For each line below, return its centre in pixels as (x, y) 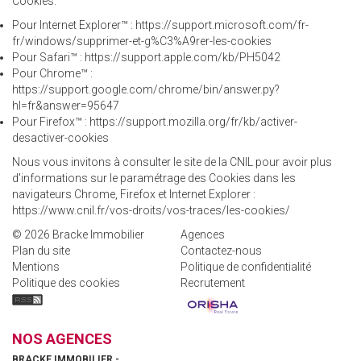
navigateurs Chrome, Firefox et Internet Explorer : (134, 194)
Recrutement (213, 283)
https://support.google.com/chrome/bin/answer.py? (146, 89)
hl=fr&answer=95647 (66, 106)
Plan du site (41, 251)
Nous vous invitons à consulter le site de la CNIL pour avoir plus (172, 162)
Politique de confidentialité (246, 267)
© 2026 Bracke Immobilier (78, 234)
